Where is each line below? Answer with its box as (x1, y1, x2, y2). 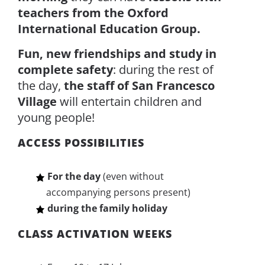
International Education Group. (17, 21, 201, 37)
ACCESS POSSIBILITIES (17, 135, 144, 150)
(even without (100, 170, 164, 183)
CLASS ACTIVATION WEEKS (17, 227, 172, 241)
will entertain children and (56, 93, 202, 109)
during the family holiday (47, 202, 167, 215)
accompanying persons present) (46, 186, 190, 199)
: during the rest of (112, 62, 214, 77)
